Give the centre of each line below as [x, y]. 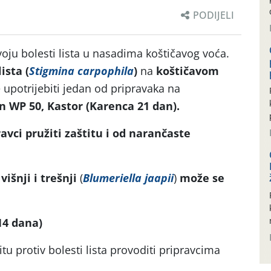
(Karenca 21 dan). [133, 106]
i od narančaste [148, 133]
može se [201, 178]
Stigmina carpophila [81, 71]
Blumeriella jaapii [128, 178]
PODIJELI [214, 15]
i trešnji [57, 178]
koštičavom [186, 71]
